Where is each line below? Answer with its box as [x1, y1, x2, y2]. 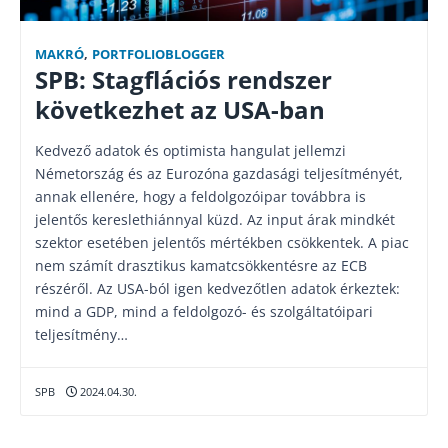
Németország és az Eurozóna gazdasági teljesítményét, [35, 164, 403, 183]
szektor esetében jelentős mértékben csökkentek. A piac [35, 233, 409, 252]
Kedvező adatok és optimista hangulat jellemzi [35, 141, 346, 160]
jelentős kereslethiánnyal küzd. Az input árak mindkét [35, 210, 395, 229]
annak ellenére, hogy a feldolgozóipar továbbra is [35, 187, 366, 206]
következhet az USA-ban [35, 94, 325, 126]
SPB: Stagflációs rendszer [35, 64, 332, 96]
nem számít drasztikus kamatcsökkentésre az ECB [35, 256, 367, 275]
